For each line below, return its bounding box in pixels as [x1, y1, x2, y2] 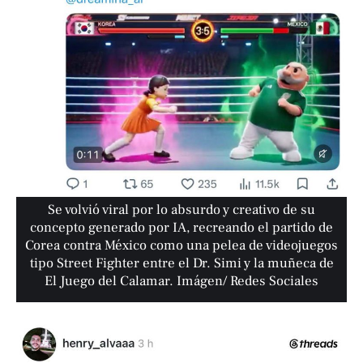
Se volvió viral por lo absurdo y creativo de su [48, 200, 316, 219]
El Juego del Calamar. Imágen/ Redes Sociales [45, 271, 319, 290]
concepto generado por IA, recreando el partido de [30, 218, 334, 237]
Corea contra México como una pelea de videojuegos [25, 236, 339, 254]
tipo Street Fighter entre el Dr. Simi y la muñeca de [29, 254, 334, 272]
